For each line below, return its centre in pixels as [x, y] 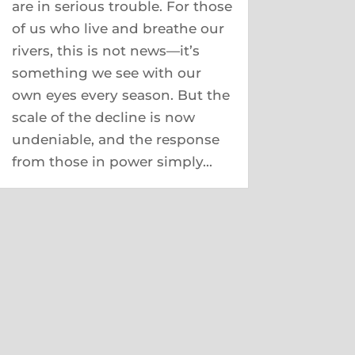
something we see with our [106, 73]
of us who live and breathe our [118, 29]
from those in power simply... [112, 162]
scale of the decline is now [103, 117]
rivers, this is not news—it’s [105, 51]
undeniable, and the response [115, 139]
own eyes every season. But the [120, 95]
